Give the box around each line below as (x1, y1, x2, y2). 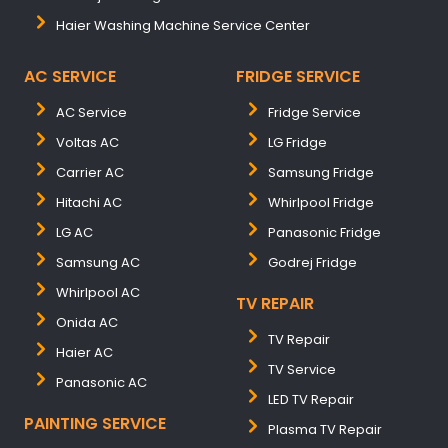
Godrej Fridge (268, 253, 357, 272)
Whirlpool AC (56, 283, 140, 302)
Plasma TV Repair (268, 420, 382, 439)
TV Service (268, 360, 336, 379)
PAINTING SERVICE (24, 412, 166, 435)
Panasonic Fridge (268, 223, 381, 242)
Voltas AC (56, 133, 119, 152)
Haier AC (56, 343, 113, 362)
